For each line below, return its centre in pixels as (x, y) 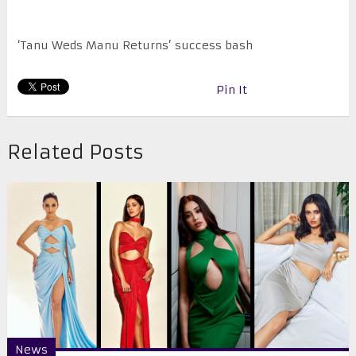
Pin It (231, 90)
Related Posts (75, 153)
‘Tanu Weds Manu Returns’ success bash (135, 46)
